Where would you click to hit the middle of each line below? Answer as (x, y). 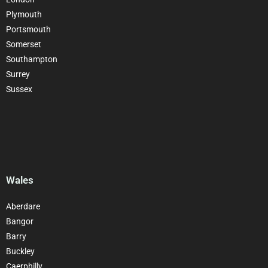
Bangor (20, 221)
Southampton (32, 59)
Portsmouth (28, 29)
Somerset (24, 44)
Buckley (20, 251)
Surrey (18, 74)
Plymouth (24, 14)
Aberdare (23, 206)
